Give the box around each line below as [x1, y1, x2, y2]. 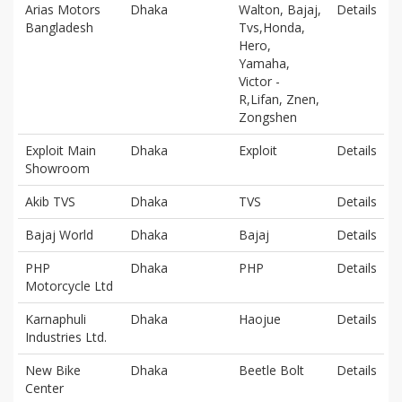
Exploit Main [25, 141, 96, 159]
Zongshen [239, 108, 297, 126]
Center [25, 379, 64, 397]
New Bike [25, 361, 81, 379]
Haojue [239, 310, 281, 328]
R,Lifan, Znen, [239, 90, 319, 108]
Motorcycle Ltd [25, 276, 113, 294]
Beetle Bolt [239, 361, 304, 379]
